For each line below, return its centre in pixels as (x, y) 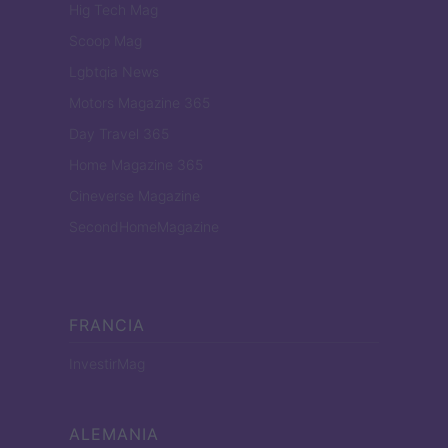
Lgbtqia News (114, 71)
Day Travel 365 (119, 133)
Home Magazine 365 (136, 164)
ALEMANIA (114, 433)
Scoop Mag (105, 40)
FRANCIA (107, 324)
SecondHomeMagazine (144, 226)
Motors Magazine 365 (139, 102)
